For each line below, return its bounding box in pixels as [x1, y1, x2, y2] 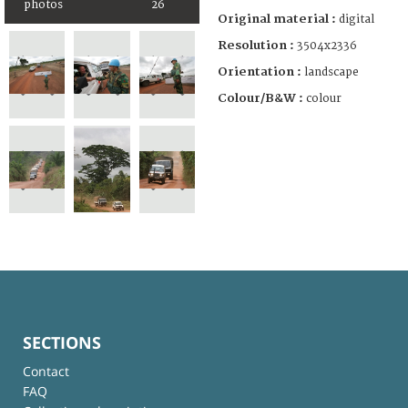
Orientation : [218, 64, 304, 79]
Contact [23, 362, 69, 380]
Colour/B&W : [218, 90, 306, 106]
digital [339, 12, 374, 26]
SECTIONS [23, 331, 101, 353]
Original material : [218, 11, 339, 26]
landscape [304, 65, 359, 79]
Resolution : [218, 37, 294, 53]
